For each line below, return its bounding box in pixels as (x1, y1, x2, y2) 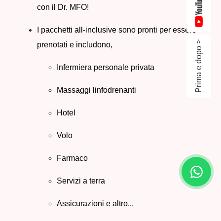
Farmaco (57, 153, 88, 162)
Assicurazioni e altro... (57, 199, 134, 208)
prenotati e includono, (37, 40, 112, 49)
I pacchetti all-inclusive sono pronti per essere (37, 25, 196, 34)
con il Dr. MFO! (37, 2, 89, 11)
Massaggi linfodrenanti (57, 85, 136, 94)
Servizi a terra (57, 176, 105, 185)
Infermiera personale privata (57, 63, 154, 72)
